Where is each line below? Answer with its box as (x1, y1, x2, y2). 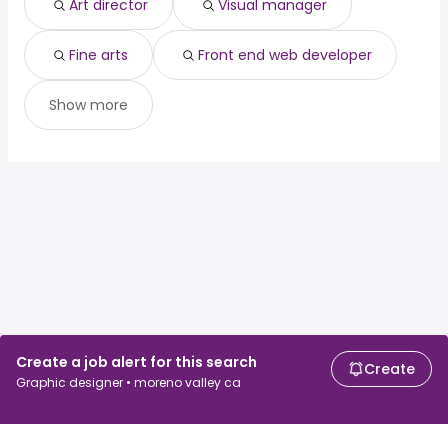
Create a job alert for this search (16, 352, 257, 372)
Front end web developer (198, 45, 372, 66)
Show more (49, 95, 128, 116)
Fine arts (69, 45, 128, 66)
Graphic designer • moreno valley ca (16, 374, 241, 391)
